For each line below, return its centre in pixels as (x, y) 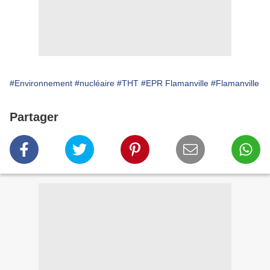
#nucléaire (95, 83)
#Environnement (41, 83)
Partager (34, 117)
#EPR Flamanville (175, 83)
